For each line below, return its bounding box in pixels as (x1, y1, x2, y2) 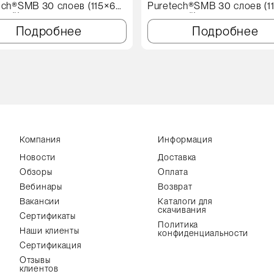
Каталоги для (158, 196, 213, 206)
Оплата (158, 167, 188, 177)
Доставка (158, 152, 197, 162)
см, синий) (147, 10, 197, 22)
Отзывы (20, 255, 51, 265)
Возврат (158, 182, 193, 191)
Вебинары (20, 182, 62, 191)
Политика (158, 220, 199, 229)
